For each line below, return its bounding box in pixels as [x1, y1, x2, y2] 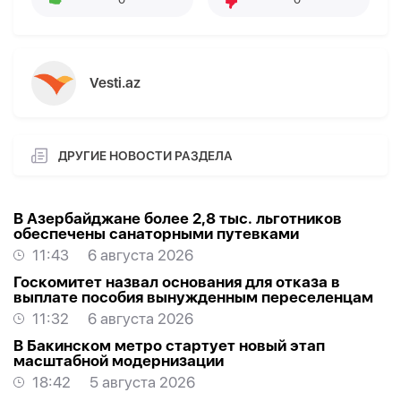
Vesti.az [90, 74, 141, 92]
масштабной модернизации [13, 352, 224, 371]
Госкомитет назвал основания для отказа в [13, 273, 340, 292]
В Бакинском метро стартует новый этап [13, 337, 325, 355]
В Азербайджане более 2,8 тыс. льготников [13, 209, 342, 228]
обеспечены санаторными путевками [13, 225, 299, 243]
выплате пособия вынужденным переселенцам [13, 288, 373, 307]
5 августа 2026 [90, 373, 195, 392]
